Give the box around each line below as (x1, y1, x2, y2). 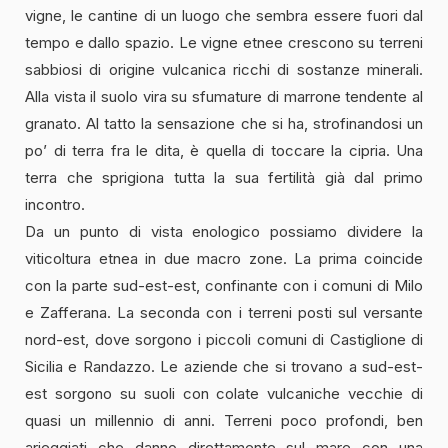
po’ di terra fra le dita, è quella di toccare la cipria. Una (25, 140, 423, 160)
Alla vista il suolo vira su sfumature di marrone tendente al (25, 86, 423, 106)
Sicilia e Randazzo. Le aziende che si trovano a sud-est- (25, 356, 423, 376)
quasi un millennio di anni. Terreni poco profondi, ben (25, 410, 423, 430)
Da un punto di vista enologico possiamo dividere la (25, 221, 423, 241)
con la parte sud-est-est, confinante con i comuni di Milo (25, 275, 423, 295)
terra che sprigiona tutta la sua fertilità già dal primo (25, 167, 423, 187)
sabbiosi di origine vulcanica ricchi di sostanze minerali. (25, 59, 423, 79)
